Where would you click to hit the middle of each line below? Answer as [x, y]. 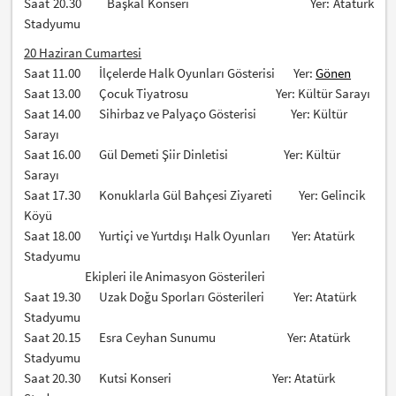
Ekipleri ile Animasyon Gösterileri [145, 277]
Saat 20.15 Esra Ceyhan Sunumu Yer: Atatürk [187, 338]
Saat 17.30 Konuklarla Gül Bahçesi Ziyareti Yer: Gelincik [195, 195]
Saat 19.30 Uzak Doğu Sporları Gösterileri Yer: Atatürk [190, 297]
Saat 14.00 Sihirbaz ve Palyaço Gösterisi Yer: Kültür [186, 114]
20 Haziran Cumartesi [83, 53]
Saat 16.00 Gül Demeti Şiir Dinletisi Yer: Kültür [183, 155]
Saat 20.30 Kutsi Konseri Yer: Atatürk [180, 378]
